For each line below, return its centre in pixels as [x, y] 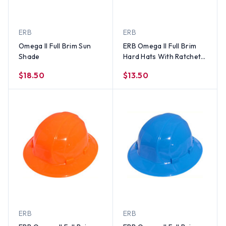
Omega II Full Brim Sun [55, 46]
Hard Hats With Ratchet [162, 56]
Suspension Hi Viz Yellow [164, 67]
